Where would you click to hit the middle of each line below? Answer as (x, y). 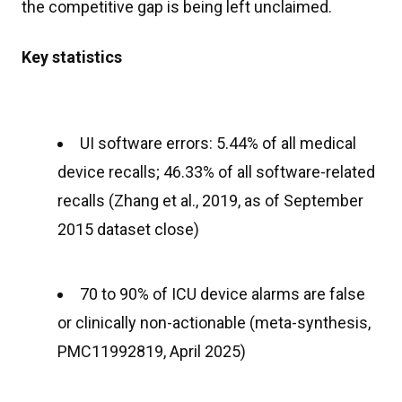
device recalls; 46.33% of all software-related (216, 172)
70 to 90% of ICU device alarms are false (223, 294)
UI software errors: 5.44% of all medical (218, 143)
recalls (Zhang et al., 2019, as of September (210, 201)
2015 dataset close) (128, 229)
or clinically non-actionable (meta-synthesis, (214, 323)
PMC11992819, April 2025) (152, 351)
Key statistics (72, 57)
